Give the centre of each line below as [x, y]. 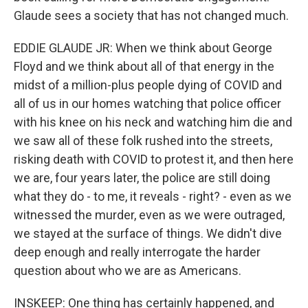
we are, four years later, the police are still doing [142, 178]
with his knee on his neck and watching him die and [153, 122]
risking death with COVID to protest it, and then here [154, 159]
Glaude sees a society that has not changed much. [151, 15]
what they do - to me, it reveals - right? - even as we [153, 196]
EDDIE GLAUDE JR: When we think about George [143, 48]
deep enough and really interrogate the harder [137, 252]
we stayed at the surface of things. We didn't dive [148, 233]
